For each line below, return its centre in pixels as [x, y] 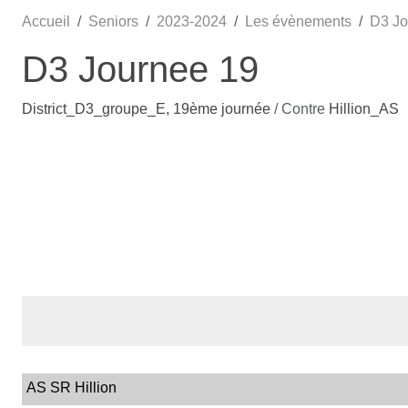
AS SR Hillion [71, 387]
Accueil [46, 21]
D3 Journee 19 [140, 69]
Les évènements [298, 21]
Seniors [113, 21]
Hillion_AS [364, 108]
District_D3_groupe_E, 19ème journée [148, 108]
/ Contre [301, 108]
